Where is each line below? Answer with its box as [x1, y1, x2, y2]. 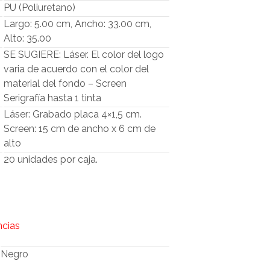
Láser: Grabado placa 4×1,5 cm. [4, 108, 142, 121]
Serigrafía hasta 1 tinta [4, 92, 102, 104]
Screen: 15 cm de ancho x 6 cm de [4, 123, 156, 135]
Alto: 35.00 [4, 33, 52, 45]
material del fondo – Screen [4, 78, 127, 90]
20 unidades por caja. [4, 154, 98, 166]
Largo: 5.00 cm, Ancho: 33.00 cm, [4, 18, 152, 30]
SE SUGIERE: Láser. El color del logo [4, 49, 165, 61]
